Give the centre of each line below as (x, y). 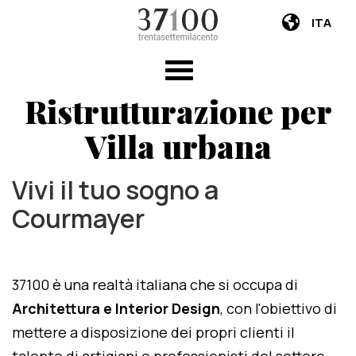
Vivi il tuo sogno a (115, 190)
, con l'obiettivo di (279, 308)
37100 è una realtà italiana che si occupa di (155, 284)
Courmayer (78, 219)
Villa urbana (178, 146)
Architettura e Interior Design (116, 308)
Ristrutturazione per (178, 111)
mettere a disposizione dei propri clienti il (153, 332)
